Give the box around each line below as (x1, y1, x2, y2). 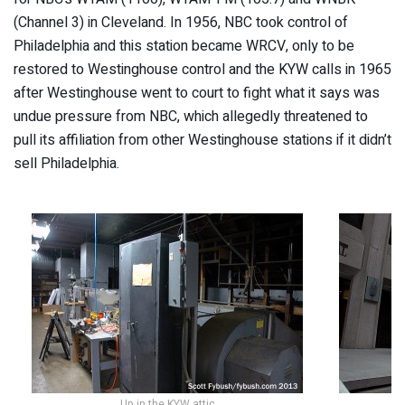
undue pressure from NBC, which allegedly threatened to (14, 105, 368, 127)
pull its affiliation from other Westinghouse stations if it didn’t (14, 128, 391, 151)
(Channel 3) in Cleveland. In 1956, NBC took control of (14, 11, 348, 33)
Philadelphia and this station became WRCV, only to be (14, 34, 354, 57)
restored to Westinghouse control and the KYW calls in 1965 (14, 58, 391, 80)
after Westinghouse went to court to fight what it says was (14, 81, 380, 104)
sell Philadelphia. (14, 152, 119, 174)
